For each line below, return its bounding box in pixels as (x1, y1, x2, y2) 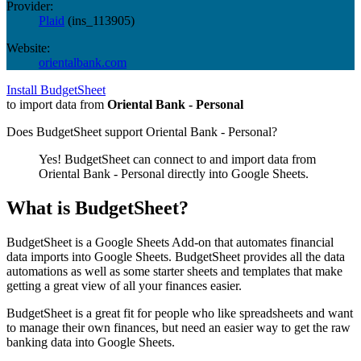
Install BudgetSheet (6, 82, 106, 97)
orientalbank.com (39, 55, 127, 69)
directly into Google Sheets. (164, 166, 309, 180)
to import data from (6, 97, 107, 111)
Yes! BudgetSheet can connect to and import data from (39, 151, 316, 166)
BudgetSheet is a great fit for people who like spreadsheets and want (6, 305, 353, 320)
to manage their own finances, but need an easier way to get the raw (6, 320, 351, 334)
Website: (6, 40, 50, 55)
